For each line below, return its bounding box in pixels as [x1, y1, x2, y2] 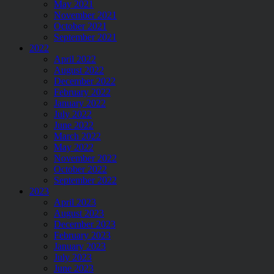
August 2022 [54, 64, 104, 75]
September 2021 [54, 31, 117, 42]
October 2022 [54, 163, 107, 174]
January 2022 [54, 97, 106, 108]
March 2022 [54, 130, 101, 141]
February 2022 [54, 86, 111, 97]
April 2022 [54, 53, 96, 64]
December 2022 [54, 75, 116, 86]
